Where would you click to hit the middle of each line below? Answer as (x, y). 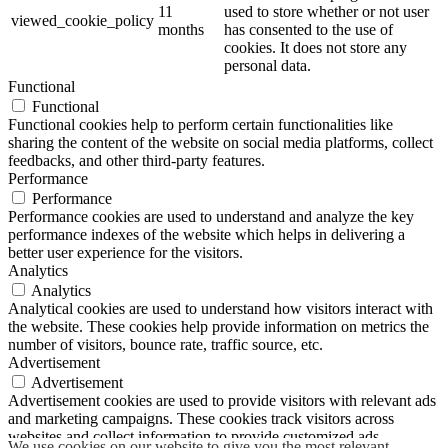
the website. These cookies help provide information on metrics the (218, 327)
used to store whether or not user (326, 12)
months (181, 30)
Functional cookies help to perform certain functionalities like (200, 125)
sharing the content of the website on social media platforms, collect (220, 143)
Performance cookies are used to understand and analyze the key (211, 217)
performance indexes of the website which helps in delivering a (206, 235)
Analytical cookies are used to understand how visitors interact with (220, 309)
